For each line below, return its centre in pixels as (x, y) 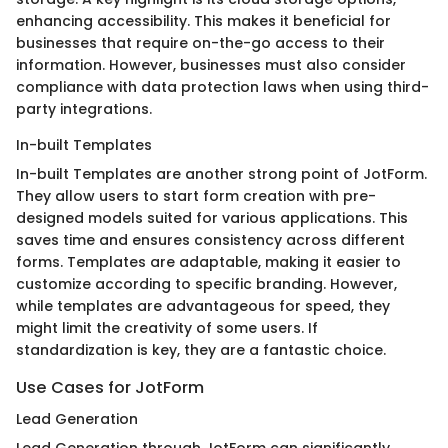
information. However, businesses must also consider (211, 64)
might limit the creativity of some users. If (167, 327)
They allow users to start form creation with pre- (196, 195)
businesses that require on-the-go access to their (200, 42)
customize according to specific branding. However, (206, 283)
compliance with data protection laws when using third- (222, 86)
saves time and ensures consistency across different (210, 239)
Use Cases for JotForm (110, 387)
